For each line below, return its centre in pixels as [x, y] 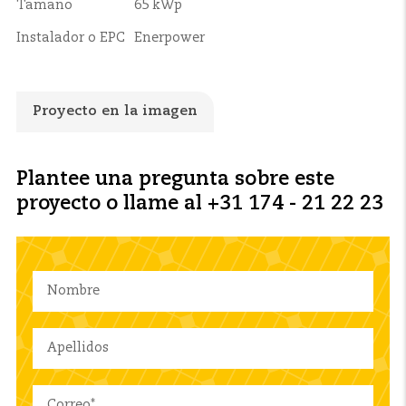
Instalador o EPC [71, 38]
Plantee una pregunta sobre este [175, 180]
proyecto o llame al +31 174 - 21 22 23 [200, 204]
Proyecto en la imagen [115, 111]
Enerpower [169, 38]
